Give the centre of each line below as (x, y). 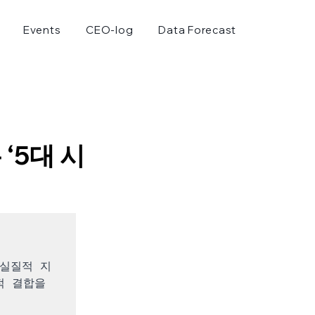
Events (42, 30)
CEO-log (110, 30)
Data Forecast (198, 30)
